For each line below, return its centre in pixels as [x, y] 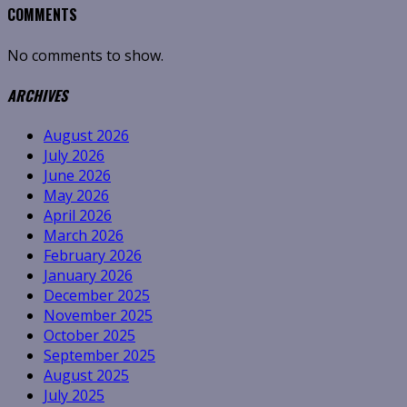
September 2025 [99, 356]
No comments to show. [85, 55]
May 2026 [76, 196]
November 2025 [98, 316]
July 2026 [74, 156]
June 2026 [77, 176]
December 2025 [97, 296]
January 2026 [88, 276]
